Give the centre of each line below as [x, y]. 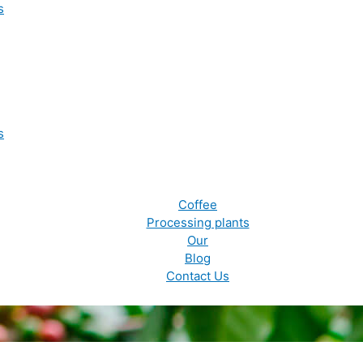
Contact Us [198, 276]
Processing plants [198, 222]
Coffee [198, 205]
